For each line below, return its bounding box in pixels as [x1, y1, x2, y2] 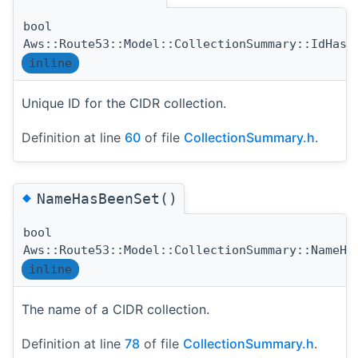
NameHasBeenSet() [37, 190, 177, 208]
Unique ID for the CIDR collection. [22, 95, 226, 112]
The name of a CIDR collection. [22, 301, 209, 318]
